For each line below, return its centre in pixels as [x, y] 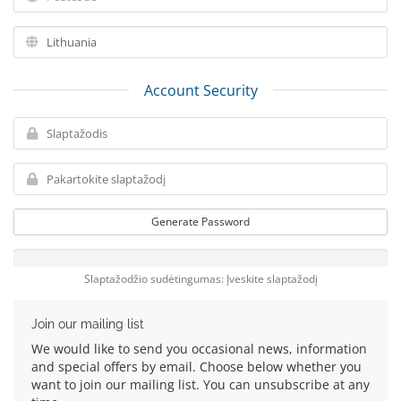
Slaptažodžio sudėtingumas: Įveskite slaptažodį [200, 278]
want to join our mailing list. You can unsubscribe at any [200, 384]
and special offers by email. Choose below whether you [196, 367]
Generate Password [200, 222]
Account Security [200, 90]
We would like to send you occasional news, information [199, 349]
